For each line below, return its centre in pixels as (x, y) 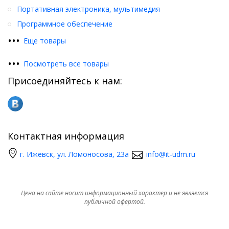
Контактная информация (66, 136)
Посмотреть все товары (66, 64)
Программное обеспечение (65, 24)
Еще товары (45, 41)
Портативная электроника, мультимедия (88, 9)
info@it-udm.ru (171, 154)
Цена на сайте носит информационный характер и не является (114, 193)
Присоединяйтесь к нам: (65, 81)
